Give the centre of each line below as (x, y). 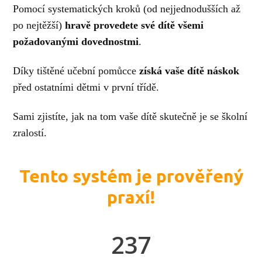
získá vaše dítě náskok (189, 70)
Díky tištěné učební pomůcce (76, 70)
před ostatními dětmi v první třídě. (86, 87)
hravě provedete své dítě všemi (135, 25)
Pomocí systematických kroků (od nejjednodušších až (127, 9)
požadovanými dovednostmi (76, 42)
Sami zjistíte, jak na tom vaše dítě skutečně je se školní (130, 116)
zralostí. (30, 132)
